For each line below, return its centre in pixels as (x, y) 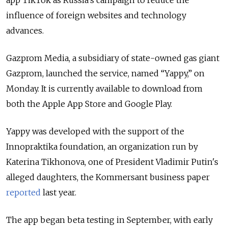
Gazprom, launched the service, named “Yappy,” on (105, 74)
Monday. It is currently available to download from (104, 89)
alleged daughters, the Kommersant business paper (108, 177)
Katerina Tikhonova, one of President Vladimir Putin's (112, 162)
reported (23, 193)
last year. (59, 193)
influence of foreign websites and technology (96, 16)
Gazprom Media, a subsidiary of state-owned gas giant (113, 58)
